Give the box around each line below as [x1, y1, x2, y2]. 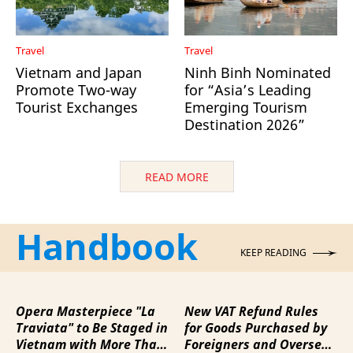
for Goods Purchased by [184, 318, 327, 336]
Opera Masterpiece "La [16, 302, 155, 320]
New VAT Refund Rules [184, 302, 318, 320]
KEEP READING [240, 245, 307, 259]
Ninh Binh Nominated [184, 62, 331, 82]
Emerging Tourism [184, 97, 307, 117]
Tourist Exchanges [16, 97, 138, 117]
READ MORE [144, 169, 209, 184]
